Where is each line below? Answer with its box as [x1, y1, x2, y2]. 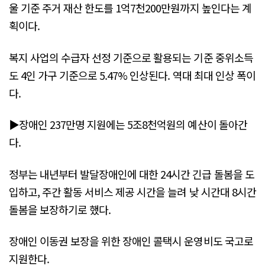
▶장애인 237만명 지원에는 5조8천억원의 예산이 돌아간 [9, 117, 247, 132]
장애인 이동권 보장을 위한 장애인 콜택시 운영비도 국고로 [9, 232, 253, 248]
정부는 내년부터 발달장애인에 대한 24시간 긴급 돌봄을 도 [9, 166, 254, 182]
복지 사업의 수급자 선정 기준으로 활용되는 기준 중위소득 [9, 49, 253, 65]
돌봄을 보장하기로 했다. [9, 201, 111, 217]
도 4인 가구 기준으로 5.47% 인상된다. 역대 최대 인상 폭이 [9, 67, 256, 83]
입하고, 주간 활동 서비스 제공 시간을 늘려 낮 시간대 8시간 [9, 183, 256, 199]
